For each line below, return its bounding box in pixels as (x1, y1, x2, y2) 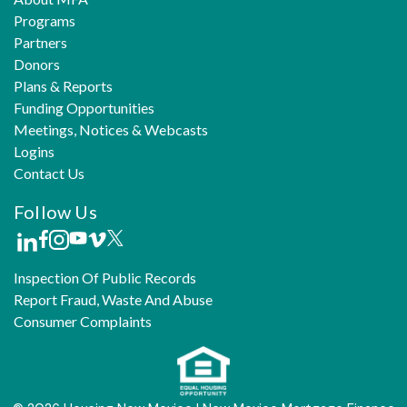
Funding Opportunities (14, 99, 154, 116)
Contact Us (14, 164, 84, 182)
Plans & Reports (14, 77, 113, 94)
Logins (14, 143, 55, 160)
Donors (14, 55, 60, 73)
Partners (14, 34, 67, 51)
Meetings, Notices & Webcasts (14, 121, 208, 138)
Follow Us (14, 201, 97, 223)
